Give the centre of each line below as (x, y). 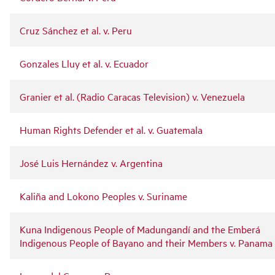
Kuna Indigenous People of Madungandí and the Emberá (140, 229)
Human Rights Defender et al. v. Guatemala (111, 129)
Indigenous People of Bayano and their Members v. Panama (146, 242)
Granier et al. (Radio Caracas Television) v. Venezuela (132, 96)
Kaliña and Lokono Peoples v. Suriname (103, 196)
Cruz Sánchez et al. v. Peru (76, 30)
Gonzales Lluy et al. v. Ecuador (84, 63)
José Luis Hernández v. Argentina (91, 162)
